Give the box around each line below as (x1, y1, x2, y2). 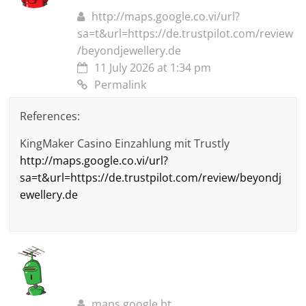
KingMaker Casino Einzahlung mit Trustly (20, 136, 230, 152)
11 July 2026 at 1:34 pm (94, 60, 212, 76)
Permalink (94, 77, 147, 93)
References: (20, 109, 81, 124)
